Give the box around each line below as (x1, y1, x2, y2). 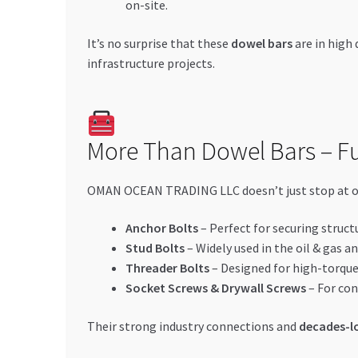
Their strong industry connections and (86, 317, 299, 334)
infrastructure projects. (86, 54, 215, 71)
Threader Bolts (125, 260, 209, 276)
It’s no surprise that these (86, 34, 231, 51)
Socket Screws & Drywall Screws (125, 280, 306, 296)
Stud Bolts (125, 240, 185, 257)
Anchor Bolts (125, 220, 198, 237)
